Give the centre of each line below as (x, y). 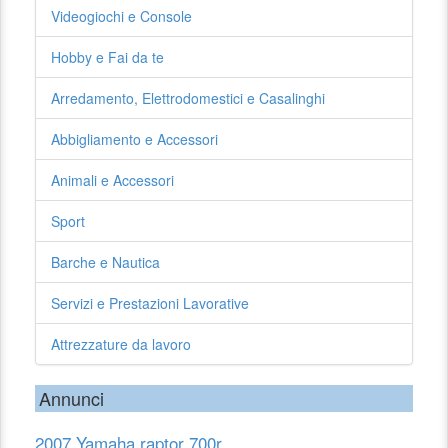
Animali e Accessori (112, 180)
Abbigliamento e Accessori (134, 139)
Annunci (71, 398)
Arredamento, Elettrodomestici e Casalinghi (188, 98)
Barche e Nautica (105, 262)
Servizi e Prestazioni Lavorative (150, 303)
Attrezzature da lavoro (121, 344)
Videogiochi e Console (121, 16)
